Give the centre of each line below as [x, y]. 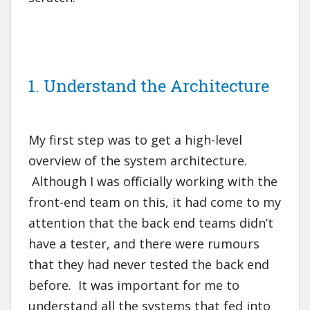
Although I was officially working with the [153, 182]
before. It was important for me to [134, 285]
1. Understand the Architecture [149, 86]
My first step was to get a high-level [135, 140]
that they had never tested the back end [149, 265]
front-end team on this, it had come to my [155, 202]
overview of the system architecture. [138, 161]
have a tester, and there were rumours [144, 244]
